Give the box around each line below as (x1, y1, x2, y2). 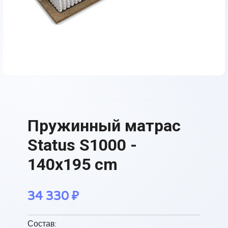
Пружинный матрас (27, 116, 181, 135)
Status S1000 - (27, 135, 137, 155)
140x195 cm (27, 155, 118, 174)
